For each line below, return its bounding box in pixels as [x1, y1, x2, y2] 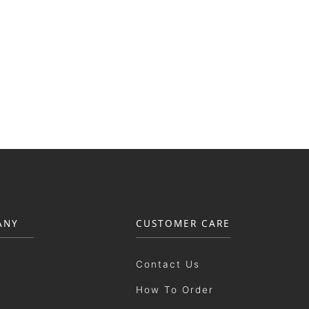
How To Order [136, 284, 214, 295]
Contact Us [136, 259, 200, 270]
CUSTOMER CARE [136, 217, 230, 230]
